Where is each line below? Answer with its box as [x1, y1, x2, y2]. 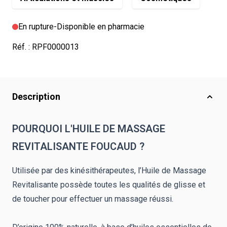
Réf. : [12, 42, 32, 52]
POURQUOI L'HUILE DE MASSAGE [12, 123, 165, 135]
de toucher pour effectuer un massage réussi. [12, 194, 175, 204]
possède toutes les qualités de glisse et [60, 180, 205, 190]
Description [12, 91, 60, 102]
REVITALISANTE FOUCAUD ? [12, 140, 144, 153]
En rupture [18, 22, 54, 31]
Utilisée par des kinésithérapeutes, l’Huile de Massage [12, 166, 206, 175]
